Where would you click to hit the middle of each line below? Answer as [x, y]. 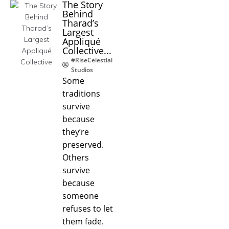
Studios [82, 70]
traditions [81, 93]
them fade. [83, 221]
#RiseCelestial [92, 60]
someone [81, 196]
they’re [76, 132]
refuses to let [88, 208]
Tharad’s [81, 23]
